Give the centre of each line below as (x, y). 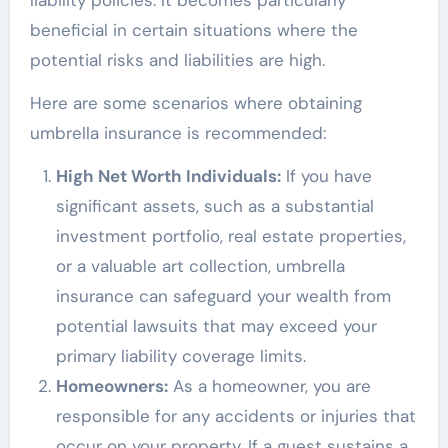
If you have (326, 176)
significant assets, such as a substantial (214, 206)
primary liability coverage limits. (180, 356)
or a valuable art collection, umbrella (200, 266)
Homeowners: (111, 386)
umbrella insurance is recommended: (177, 133)
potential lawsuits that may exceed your (216, 326)
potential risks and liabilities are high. (177, 60)
